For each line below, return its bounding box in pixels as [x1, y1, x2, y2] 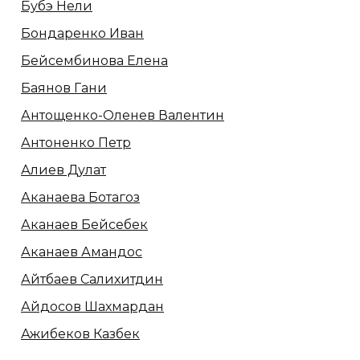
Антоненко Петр [21, 134, 131, 150]
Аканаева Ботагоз [21, 189, 140, 205]
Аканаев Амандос [21, 243, 142, 260]
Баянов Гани [21, 80, 107, 96]
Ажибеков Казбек [21, 325, 140, 342]
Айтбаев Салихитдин [21, 271, 163, 287]
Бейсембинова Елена [21, 52, 168, 68]
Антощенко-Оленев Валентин [21, 107, 224, 123]
